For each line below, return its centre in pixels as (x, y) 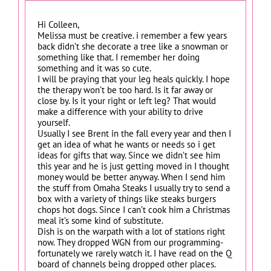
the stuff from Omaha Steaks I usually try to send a (134, 188)
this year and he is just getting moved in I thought (133, 166)
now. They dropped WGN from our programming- (130, 242)
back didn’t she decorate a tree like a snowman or (133, 46)
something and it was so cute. (94, 68)
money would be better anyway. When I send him (131, 177)
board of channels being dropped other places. (126, 264)
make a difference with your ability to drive (120, 111)
